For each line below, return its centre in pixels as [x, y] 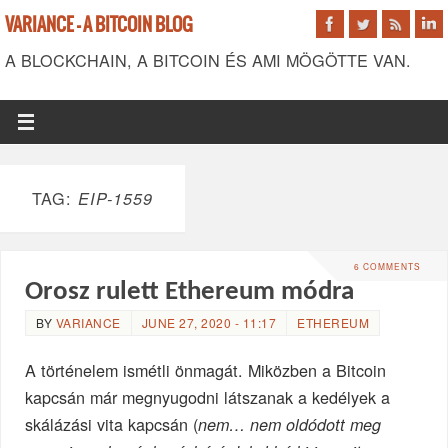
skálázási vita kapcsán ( [112, 424]
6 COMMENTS [387, 266]
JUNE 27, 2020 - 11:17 [209, 323]
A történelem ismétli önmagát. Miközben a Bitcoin [206, 370]
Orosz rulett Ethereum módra [190, 293]
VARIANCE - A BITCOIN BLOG [99, 25]
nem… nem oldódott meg [290, 425]
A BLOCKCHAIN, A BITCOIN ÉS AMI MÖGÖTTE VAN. [208, 60]
